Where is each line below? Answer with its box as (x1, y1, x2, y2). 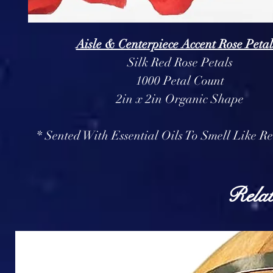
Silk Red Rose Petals (127, 55, 233, 70)
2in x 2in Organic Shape (116, 91, 244, 107)
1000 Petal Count (135, 73, 224, 88)
